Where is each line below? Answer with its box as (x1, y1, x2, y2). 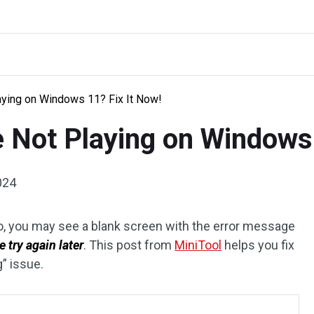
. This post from (83, 238, 175, 252)
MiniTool (175, 238, 222, 252)
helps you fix (221, 238, 295, 252)
